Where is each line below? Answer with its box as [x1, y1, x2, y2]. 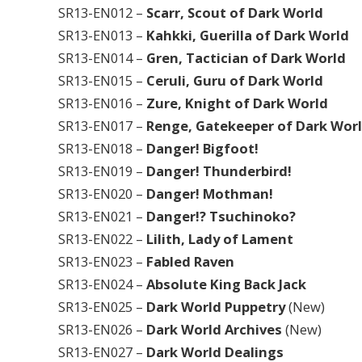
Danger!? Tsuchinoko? [146, 206, 296, 225]
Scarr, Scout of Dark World [146, 2, 323, 22]
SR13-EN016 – [58, 93, 146, 112]
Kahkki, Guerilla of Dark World [146, 25, 349, 44]
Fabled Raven [146, 251, 234, 271]
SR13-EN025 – [58, 297, 146, 316]
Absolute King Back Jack [146, 274, 306, 293]
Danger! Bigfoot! [146, 138, 259, 158]
